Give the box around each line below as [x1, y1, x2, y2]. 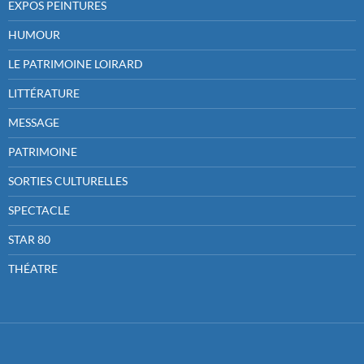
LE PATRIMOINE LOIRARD [8, 57, 143, 71]
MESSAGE [8, 115, 59, 130]
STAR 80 [8, 232, 50, 247]
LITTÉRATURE [8, 86, 80, 101]
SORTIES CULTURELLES [8, 174, 128, 188]
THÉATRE [8, 262, 58, 276]
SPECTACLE [8, 203, 70, 218]
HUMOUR [8, 28, 60, 42]
